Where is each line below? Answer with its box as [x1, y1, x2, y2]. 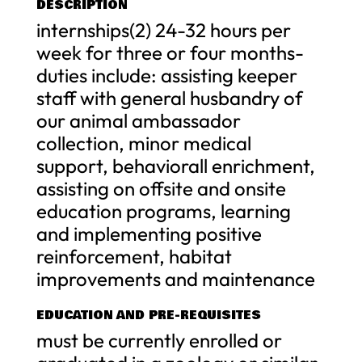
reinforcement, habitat [36, 243, 232, 268]
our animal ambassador [36, 107, 241, 133]
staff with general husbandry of [36, 85, 303, 110]
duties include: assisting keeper [36, 62, 297, 87]
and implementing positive [36, 221, 262, 246]
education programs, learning [36, 198, 291, 223]
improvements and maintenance [36, 266, 315, 291]
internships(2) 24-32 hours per [36, 17, 291, 42]
